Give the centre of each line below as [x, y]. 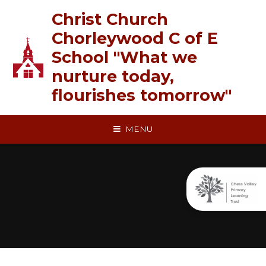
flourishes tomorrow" [141, 95]
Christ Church [110, 19]
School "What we [124, 57]
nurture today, [113, 76]
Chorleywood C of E [134, 38]
